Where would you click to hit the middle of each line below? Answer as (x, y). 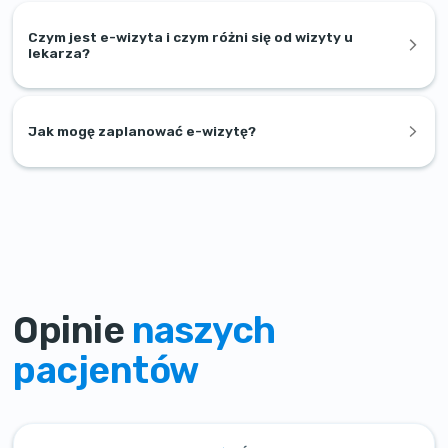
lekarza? (59, 53)
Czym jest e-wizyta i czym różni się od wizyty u (191, 37)
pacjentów (106, 370)
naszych (203, 330)
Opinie (72, 330)
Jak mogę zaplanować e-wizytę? (142, 131)
